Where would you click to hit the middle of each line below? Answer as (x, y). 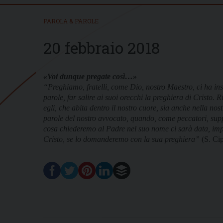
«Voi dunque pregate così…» (90, 76)
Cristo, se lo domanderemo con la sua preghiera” (121, 139)
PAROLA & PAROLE (71, 21)
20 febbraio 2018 (102, 47)
